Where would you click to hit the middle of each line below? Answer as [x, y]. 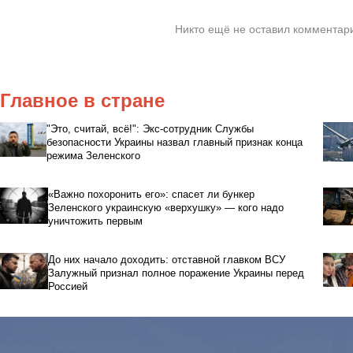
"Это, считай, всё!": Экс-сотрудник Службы [150, 128]
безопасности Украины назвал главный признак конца [174, 142]
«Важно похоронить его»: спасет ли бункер [151, 194]
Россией [67, 286]
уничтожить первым [95, 221]
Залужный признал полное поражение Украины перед [176, 273]
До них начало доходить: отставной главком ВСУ [166, 259]
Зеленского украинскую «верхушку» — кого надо [165, 207]
